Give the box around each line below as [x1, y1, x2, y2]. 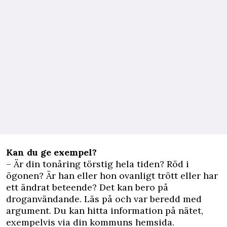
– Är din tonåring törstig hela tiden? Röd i [6, 158, 189, 170]
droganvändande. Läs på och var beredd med [6, 193, 202, 205]
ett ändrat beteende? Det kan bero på [6, 181, 168, 194]
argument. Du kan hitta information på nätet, [6, 205, 203, 217]
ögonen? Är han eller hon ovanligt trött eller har [6, 170, 218, 182]
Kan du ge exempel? [6, 146, 97, 159]
